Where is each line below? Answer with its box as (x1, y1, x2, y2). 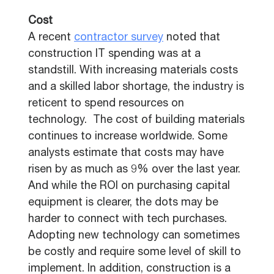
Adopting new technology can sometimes (28, 231, 240, 242)
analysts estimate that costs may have (28, 148, 224, 159)
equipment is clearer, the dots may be (28, 198, 218, 209)
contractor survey (74, 32, 163, 43)
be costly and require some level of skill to (28, 247, 241, 258)
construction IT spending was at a (28, 49, 201, 60)
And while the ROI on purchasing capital (28, 181, 230, 192)
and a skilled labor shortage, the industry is (28, 82, 244, 93)
